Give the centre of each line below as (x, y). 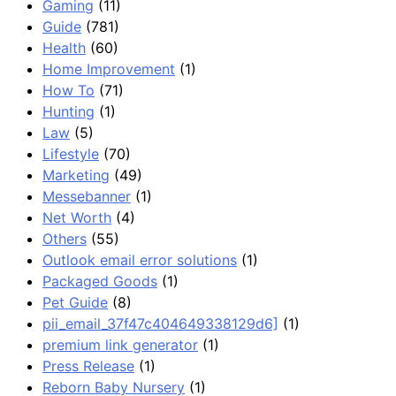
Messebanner (87, 196)
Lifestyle (71, 153)
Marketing (76, 175)
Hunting (69, 111)
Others (65, 238)
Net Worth (77, 217)
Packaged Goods (100, 281)
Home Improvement (109, 69)
